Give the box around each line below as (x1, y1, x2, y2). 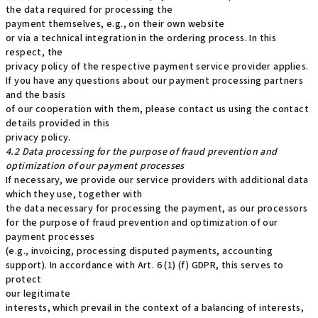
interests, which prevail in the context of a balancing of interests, (6, 301, 305, 315)
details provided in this (6, 116, 110, 131)
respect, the (6, 45, 63, 60)
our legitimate (6, 287, 71, 301)
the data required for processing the (6, 3, 173, 17)
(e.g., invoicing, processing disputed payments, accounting (6, 244, 273, 258)
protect (6, 273, 42, 287)
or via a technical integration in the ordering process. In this (6, 31, 277, 45)
